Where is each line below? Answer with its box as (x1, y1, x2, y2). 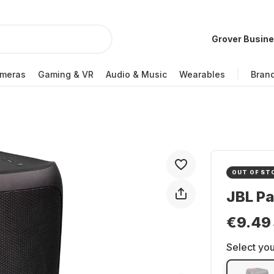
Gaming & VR (38, 68, 94, 80)
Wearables (179, 68, 225, 80)
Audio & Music (106, 68, 167, 80)
